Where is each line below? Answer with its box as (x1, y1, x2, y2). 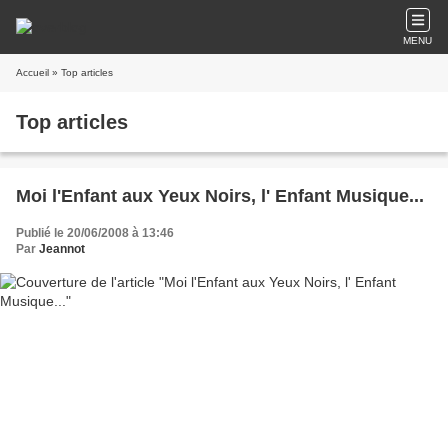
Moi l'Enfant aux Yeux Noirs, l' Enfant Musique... (16, 186, 424, 206)
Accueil (16, 67, 49, 78)
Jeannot (39, 242, 85, 256)
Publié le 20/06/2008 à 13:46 (16, 226, 174, 240)
